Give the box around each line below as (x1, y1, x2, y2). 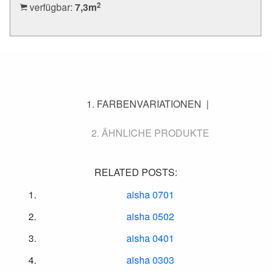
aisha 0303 (126, 252, 174, 267)
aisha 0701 (126, 187, 174, 201)
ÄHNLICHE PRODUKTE (101, 125, 209, 140)
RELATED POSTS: (94, 165, 177, 179)
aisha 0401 (126, 230, 174, 245)
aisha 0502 (126, 209, 174, 223)
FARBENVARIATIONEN (97, 96, 201, 111)
